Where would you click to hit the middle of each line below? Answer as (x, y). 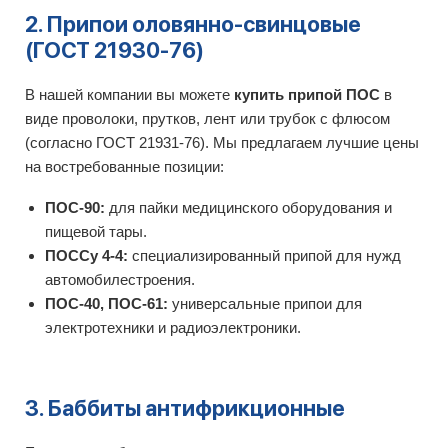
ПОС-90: (75, 207)
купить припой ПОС (307, 94)
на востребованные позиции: (124, 166)
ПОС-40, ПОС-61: (106, 303)
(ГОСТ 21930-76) (114, 50)
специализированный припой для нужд (264, 255)
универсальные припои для (265, 303)
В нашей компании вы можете (129, 94)
